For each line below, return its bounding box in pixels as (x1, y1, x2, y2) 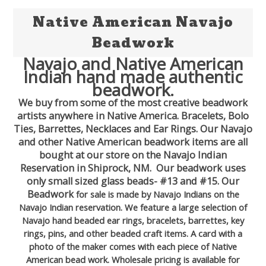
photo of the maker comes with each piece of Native (29, 240, 237, 253)
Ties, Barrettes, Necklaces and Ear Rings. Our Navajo (14, 122, 252, 136)
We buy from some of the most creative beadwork (18, 96, 248, 110)
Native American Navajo (33, 12, 233, 33)
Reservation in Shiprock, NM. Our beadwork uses (20, 161, 246, 175)
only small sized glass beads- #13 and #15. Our (27, 175, 239, 188)
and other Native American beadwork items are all (18, 135, 248, 149)
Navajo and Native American (23, 52, 243, 75)
